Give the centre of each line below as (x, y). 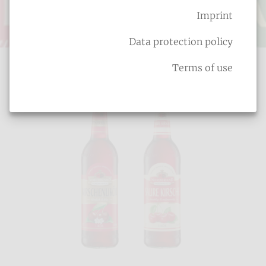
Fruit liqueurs (133, 37)
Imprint (215, 15)
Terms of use (202, 68)
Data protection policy (181, 42)
